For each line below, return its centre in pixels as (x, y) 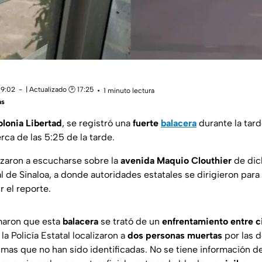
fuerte (147, 123)
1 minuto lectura (129, 90)
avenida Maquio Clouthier (176, 161)
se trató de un (130, 222)
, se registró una (97, 123)
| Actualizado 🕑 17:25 (60, 90)
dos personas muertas (175, 236)
